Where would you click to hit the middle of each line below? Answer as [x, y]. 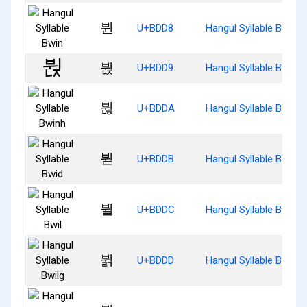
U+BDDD [156, 260]
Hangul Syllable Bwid [251, 159]
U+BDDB [156, 159]
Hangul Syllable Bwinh [254, 108]
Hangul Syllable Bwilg [252, 260]
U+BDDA [156, 108]
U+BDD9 [155, 67]
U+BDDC [156, 209]
